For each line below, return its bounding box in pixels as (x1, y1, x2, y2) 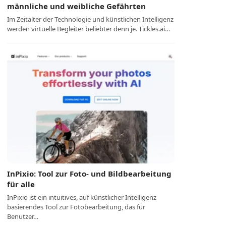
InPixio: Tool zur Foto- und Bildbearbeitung (7, 168, 172, 179)
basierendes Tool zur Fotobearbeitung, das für (7, 202, 146, 211)
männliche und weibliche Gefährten (7, 1, 146, 11)
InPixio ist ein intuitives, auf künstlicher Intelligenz (7, 193, 157, 202)
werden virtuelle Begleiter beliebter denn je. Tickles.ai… (7, 24, 171, 33)
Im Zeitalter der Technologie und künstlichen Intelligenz (7, 15, 174, 24)
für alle (7, 179, 35, 189)
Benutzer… (7, 212, 39, 221)
